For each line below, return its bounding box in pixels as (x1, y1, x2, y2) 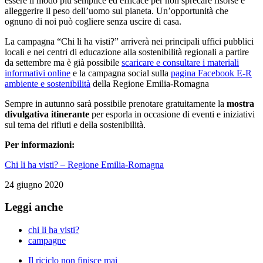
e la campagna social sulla (70, 68, 171, 78)
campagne (28, 235, 66, 246)
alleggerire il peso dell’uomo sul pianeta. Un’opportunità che (5, 5, 228, 16)
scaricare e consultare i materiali (122, 57, 239, 68)
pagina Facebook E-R (171, 68, 252, 78)
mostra (227, 98, 254, 109)
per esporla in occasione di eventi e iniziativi (89, 109, 255, 119)
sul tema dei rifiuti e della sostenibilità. (5, 119, 146, 130)
